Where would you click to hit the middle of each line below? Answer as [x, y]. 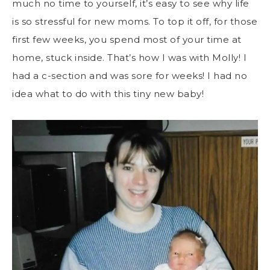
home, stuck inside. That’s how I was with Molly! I [129, 57]
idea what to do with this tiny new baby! [108, 93]
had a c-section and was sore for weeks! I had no [130, 75]
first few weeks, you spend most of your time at [127, 39]
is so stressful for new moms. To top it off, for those [135, 21]
